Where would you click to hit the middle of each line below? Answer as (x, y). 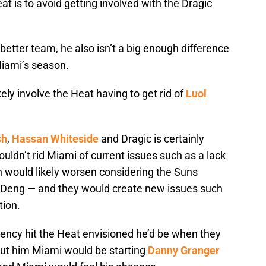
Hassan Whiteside (55, 139)
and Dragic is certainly (151, 139)
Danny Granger (184, 251)
